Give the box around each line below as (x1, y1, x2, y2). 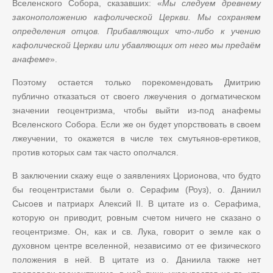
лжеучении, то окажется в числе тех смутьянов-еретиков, (12, 133, 261, 143)
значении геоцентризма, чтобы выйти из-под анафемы (12, 105, 261, 115)
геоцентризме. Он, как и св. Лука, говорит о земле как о (12, 226, 261, 236)
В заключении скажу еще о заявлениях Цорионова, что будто (12, 170, 261, 180)
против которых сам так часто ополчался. (12, 147, 179, 157)
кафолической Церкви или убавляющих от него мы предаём (12, 40, 261, 50)
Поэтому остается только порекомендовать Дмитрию (12, 77, 261, 87)
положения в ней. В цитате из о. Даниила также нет (12, 254, 261, 264)
